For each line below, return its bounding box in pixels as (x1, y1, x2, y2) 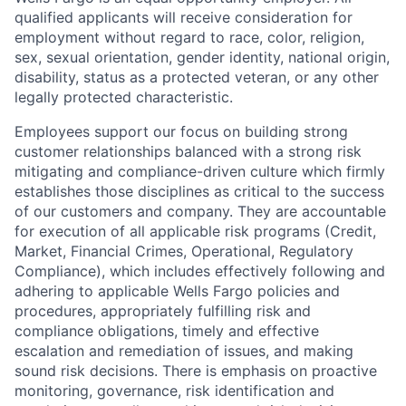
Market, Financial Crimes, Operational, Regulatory (14, 242, 353, 260)
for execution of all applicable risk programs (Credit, (14, 222, 376, 240)
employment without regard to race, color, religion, (14, 28, 364, 46)
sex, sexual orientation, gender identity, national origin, (14, 48, 390, 66)
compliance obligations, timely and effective (14, 322, 319, 340)
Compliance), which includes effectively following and (14, 262, 385, 280)
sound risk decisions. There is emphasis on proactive (14, 362, 377, 380)
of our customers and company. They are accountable (14, 202, 386, 220)
